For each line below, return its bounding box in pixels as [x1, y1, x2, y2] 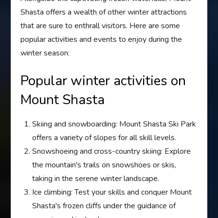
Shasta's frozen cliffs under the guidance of [32, 200, 176, 212]
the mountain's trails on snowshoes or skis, [32, 160, 177, 171]
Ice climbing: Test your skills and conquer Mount [32, 187, 192, 198]
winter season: [20, 48, 70, 59]
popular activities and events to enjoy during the [20, 34, 182, 45]
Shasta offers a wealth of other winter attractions [20, 7, 187, 18]
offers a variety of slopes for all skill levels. [32, 132, 177, 144]
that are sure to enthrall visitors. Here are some [20, 20, 181, 32]
